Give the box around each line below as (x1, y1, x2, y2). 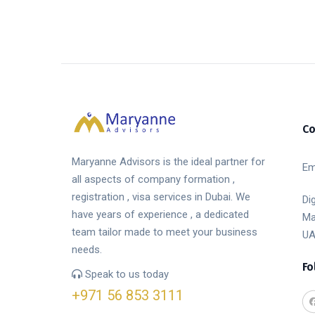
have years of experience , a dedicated (72, 207, 249, 221)
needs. (72, 243, 102, 256)
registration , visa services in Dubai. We (72, 190, 250, 203)
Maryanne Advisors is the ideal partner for (72, 155, 265, 168)
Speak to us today (82, 267, 169, 281)
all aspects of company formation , (72, 172, 235, 186)
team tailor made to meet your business (72, 225, 257, 238)
